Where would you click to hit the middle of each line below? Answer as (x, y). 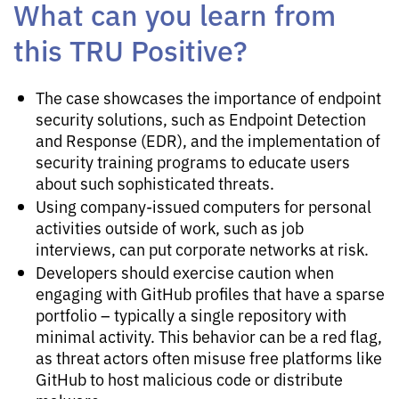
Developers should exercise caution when (185, 271)
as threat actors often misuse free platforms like (209, 357)
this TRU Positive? (130, 49)
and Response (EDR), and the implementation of (208, 139)
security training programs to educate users (193, 161)
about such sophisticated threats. (155, 182)
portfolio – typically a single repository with (191, 314)
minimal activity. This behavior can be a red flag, (209, 335)
